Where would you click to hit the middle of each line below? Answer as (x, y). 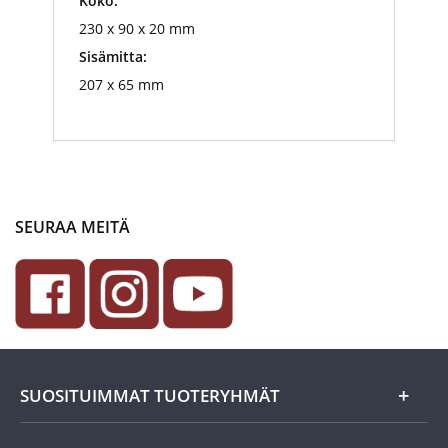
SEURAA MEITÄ (72, 227)
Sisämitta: (113, 57)
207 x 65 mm (121, 85)
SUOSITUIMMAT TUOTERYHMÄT (150, 396)
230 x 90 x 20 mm (137, 29)
